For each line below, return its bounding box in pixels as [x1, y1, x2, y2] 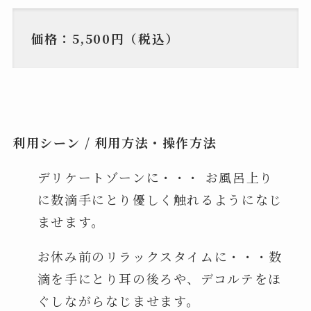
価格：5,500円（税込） [31, 28, 179, 47]
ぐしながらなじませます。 [37, 292, 201, 310]
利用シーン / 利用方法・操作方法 [12, 133, 217, 152]
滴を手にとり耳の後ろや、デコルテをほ [37, 269, 282, 287]
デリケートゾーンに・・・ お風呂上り [37, 168, 274, 187]
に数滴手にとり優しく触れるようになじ [37, 190, 283, 209]
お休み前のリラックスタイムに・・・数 [37, 247, 283, 265]
